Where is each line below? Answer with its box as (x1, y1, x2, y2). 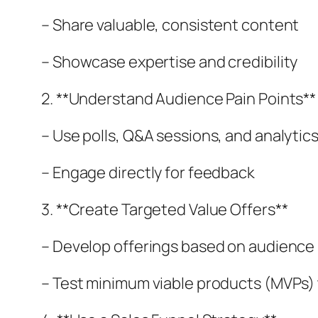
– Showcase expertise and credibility (41, 50, 298, 72)
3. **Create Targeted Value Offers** (41, 198, 288, 220)
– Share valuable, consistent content (41, 13, 300, 35)
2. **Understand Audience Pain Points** (41, 87, 317, 109)
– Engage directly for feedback (41, 161, 255, 183)
